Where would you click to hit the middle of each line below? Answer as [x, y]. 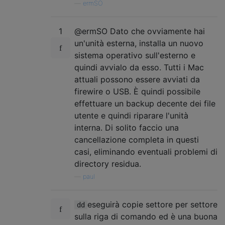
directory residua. [108, 163]
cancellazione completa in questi [137, 139]
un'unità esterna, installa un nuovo [139, 43]
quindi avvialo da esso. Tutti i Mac [139, 67]
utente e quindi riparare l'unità [131, 115]
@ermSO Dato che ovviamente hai [140, 31]
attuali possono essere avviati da [137, 79]
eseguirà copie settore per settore [152, 204]
